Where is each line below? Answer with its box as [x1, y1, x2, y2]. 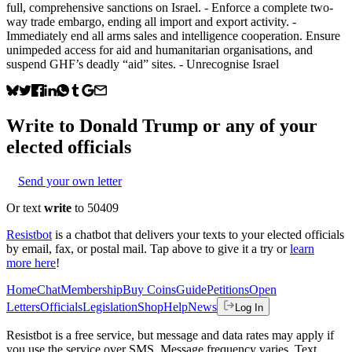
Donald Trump [79, 115, 198, 136]
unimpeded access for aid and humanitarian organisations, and [6, 42, 313, 57]
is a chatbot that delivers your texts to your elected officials [55, 227, 344, 241]
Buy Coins [123, 282, 176, 296]
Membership [60, 282, 123, 296]
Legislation [82, 299, 137, 313]
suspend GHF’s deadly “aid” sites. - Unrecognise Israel [6, 57, 279, 71]
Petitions [207, 282, 249, 296]
